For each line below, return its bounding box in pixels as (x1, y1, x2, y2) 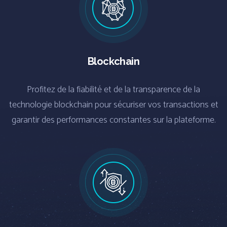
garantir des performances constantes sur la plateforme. (11, 112, 216, 128)
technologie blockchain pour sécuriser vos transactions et (9, 97, 218, 112)
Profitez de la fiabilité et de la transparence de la (27, 82, 200, 97)
